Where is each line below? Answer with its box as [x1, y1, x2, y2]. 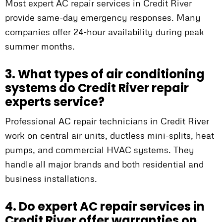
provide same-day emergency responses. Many [5, 12, 201, 23]
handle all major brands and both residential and [5, 159, 204, 170]
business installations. [5, 173, 97, 184]
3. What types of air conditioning [5, 66, 205, 83]
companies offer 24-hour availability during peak [5, 26, 204, 38]
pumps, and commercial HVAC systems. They [5, 144, 194, 156]
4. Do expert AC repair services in [5, 198, 205, 215]
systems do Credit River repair [5, 80, 189, 97]
